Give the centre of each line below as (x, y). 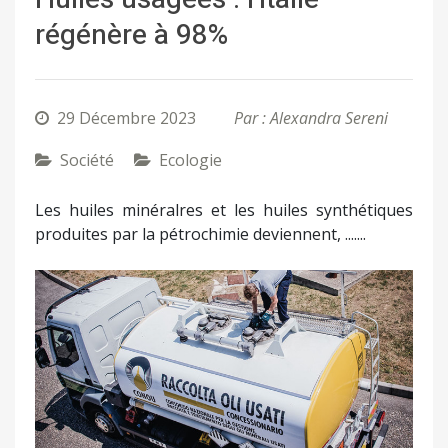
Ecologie (190, 160)
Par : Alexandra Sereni (311, 118)
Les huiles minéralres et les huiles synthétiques (224, 210)
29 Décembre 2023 (126, 118)
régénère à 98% (131, 36)
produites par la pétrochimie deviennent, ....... (200, 234)
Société (87, 160)
